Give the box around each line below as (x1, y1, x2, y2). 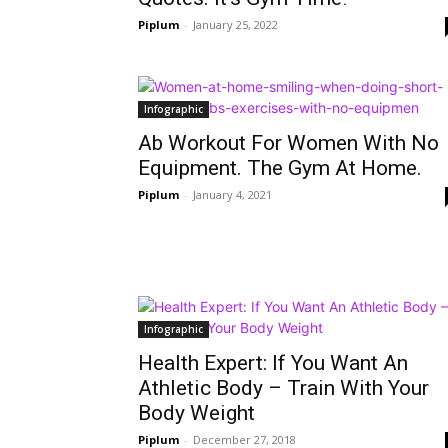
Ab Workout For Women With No (138, 131, 439, 155)
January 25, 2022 (193, 17, 278, 32)
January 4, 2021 (193, 187, 272, 202)
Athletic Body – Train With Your (138, 376, 429, 400)
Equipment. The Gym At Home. (138, 156, 422, 180)
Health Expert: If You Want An (138, 351, 408, 375)
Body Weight (138, 401, 255, 425)
